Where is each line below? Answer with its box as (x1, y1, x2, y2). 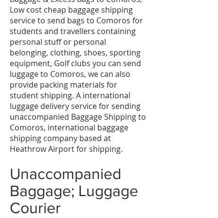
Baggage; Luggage (10, 182, 138, 199)
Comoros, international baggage (10, 122, 128, 133)
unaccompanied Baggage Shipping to (10, 111, 146, 122)
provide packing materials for (10, 79, 117, 90)
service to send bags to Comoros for (10, 15, 143, 26)
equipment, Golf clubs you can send (10, 58, 141, 69)
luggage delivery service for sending (10, 101, 141, 111)
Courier (10, 199, 61, 216)
